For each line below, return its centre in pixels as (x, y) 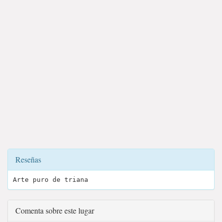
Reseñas (28, 160)
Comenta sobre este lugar (55, 211)
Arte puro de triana (51, 180)
